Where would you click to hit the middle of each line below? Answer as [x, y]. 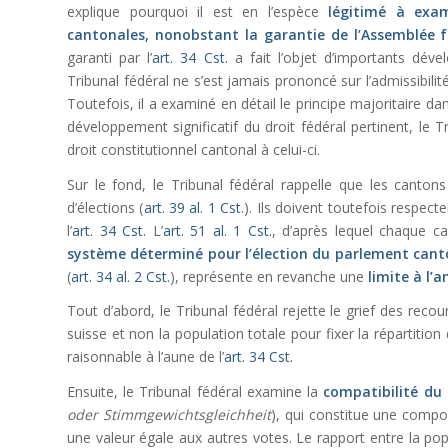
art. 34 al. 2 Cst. [120, 276]
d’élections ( [105, 207]
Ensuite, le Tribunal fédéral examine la [195, 392]
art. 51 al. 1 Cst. [217, 230]
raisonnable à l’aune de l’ [145, 357]
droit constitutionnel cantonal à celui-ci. [193, 149]
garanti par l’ [110, 57]
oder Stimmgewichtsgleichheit [169, 415]
